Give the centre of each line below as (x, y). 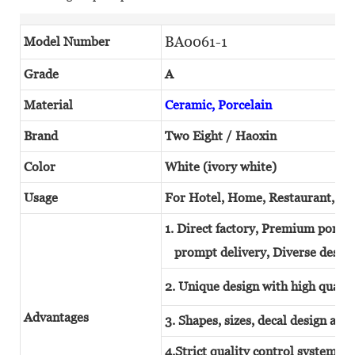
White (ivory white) (221, 166)
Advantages (56, 317)
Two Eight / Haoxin (221, 136)
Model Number (67, 41)
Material (48, 105)
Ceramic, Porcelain (220, 105)
